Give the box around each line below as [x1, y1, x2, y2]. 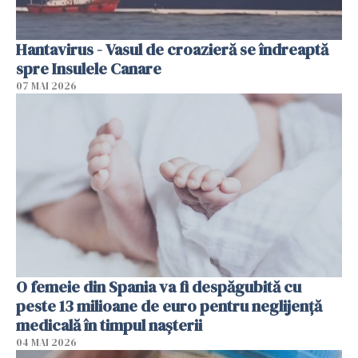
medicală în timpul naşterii [16, 313, 202, 336]
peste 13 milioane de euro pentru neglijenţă [16, 294, 322, 317]
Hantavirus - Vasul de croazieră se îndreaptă [16, 38, 328, 62]
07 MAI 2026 [16, 79, 77, 93]
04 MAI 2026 [16, 335, 77, 349]
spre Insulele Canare [16, 58, 161, 81]
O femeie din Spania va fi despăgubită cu [16, 275, 301, 298]
